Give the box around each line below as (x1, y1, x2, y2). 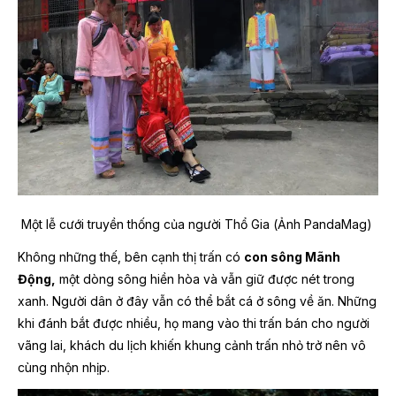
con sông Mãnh (244, 248, 340, 264)
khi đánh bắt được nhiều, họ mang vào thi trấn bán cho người (18, 315, 369, 331)
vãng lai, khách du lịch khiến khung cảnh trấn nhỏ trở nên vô (18, 337, 366, 353)
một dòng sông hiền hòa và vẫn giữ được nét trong (56, 270, 354, 286)
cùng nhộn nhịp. (18, 359, 110, 375)
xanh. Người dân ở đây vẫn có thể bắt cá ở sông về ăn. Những (18, 293, 377, 308)
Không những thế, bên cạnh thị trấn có (18, 248, 244, 264)
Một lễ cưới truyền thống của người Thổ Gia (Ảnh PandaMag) (20, 216, 376, 232)
